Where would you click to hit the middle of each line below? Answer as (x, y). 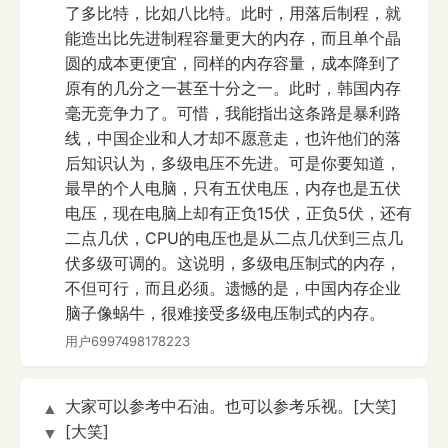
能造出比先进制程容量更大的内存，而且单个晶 (233, 38)
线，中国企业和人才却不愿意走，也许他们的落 (233, 138)
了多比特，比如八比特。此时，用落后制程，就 (233, 13)
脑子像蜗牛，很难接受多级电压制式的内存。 (225, 313)
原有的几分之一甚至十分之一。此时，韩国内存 (233, 88)
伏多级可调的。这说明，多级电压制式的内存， (233, 263)
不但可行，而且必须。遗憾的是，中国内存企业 (233, 288)
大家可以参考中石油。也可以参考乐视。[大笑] (231, 406)
